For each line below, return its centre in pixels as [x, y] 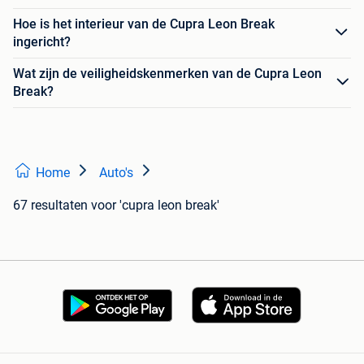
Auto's [116, 172]
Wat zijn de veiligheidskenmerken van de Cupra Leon [167, 73]
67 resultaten [50, 205]
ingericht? [42, 41]
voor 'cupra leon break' [155, 205]
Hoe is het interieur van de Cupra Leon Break [144, 24]
